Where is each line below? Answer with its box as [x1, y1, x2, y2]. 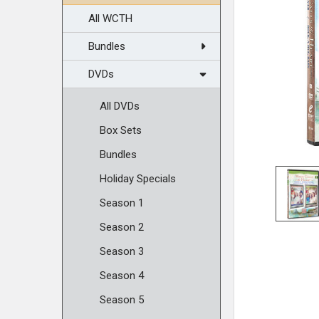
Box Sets [100, 124, 142, 137]
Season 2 [100, 221, 144, 234]
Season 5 [100, 293, 144, 306]
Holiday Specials [100, 172, 176, 185]
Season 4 [100, 269, 144, 282]
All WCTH [88, 12, 132, 25]
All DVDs [100, 100, 140, 113]
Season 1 [100, 197, 144, 209]
